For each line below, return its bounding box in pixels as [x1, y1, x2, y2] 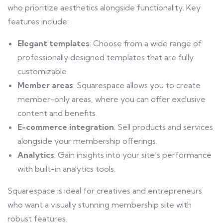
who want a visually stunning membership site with [7, 200, 192, 210]
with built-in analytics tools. [17, 164, 115, 174]
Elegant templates [17, 38, 90, 49]
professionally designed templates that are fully [17, 52, 194, 63]
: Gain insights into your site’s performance [54, 150, 212, 160]
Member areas [17, 80, 73, 91]
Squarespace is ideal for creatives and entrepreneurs [7, 186, 202, 196]
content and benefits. [17, 108, 97, 118]
